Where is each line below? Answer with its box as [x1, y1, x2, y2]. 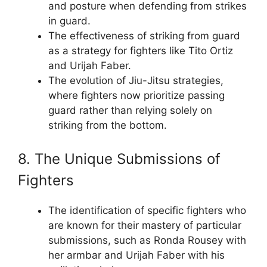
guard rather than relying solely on [48, 104, 212, 116]
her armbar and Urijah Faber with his [48, 249, 225, 261]
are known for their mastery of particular [48, 219, 241, 231]
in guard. [48, 15, 91, 27]
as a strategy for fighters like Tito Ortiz [48, 45, 233, 57]
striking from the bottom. [48, 119, 167, 131]
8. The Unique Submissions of [18, 150, 221, 167]
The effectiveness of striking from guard [48, 30, 240, 42]
